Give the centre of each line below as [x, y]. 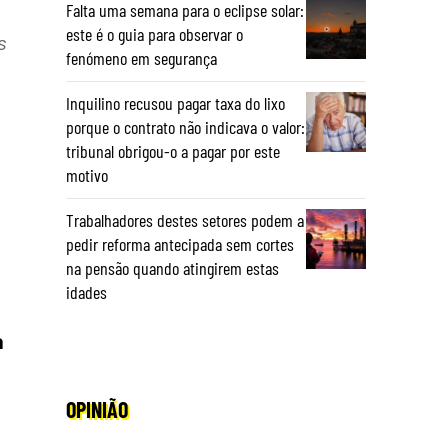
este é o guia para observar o [154, 34]
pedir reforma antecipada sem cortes [180, 244]
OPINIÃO [97, 409]
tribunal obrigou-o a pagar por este [173, 151]
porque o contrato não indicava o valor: [185, 127]
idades [86, 292]
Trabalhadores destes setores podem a [185, 220]
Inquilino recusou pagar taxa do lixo [175, 103]
